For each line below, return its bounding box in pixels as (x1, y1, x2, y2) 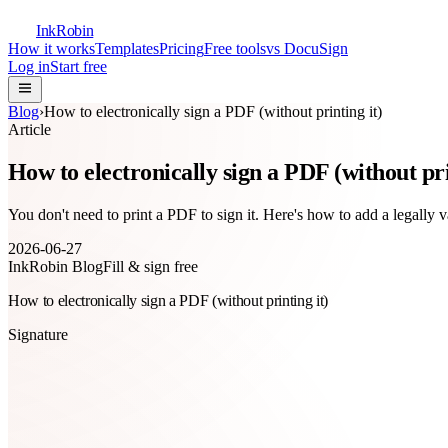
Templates (95, 40, 159, 57)
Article (8, 121, 51, 138)
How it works (8, 40, 95, 57)
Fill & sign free (103, 257, 198, 275)
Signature (8, 325, 68, 343)
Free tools (204, 40, 266, 57)
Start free (50, 58, 107, 75)
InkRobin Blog (8, 257, 103, 275)
